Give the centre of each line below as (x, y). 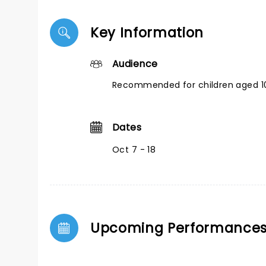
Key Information (147, 33)
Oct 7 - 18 (134, 150)
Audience (135, 64)
